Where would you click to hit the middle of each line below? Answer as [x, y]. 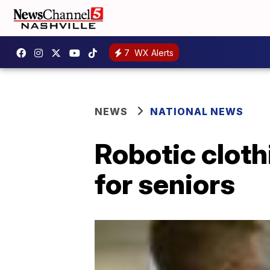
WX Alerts [153, 52]
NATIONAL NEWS [197, 111]
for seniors [165, 184]
